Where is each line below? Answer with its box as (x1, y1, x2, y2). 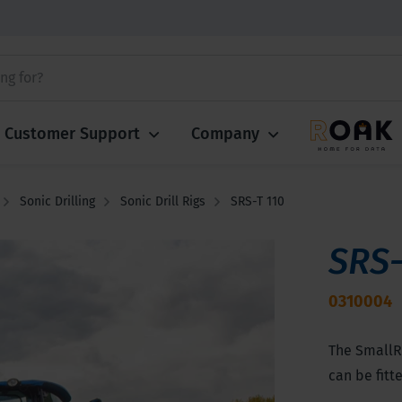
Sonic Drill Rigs (120, 194, 205, 209)
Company (191, 124, 259, 144)
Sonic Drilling (20, 194, 95, 209)
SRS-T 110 (231, 194, 284, 209)
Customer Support (4, 124, 140, 144)
